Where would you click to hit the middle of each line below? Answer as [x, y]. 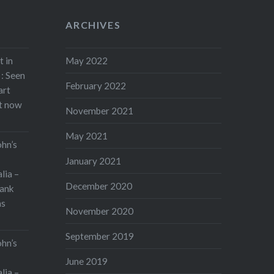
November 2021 [100, 110]
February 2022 [96, 85]
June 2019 [87, 261]
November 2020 [100, 211]
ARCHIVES [93, 25]
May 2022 [87, 60]
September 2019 [100, 236]
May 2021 [87, 135]
